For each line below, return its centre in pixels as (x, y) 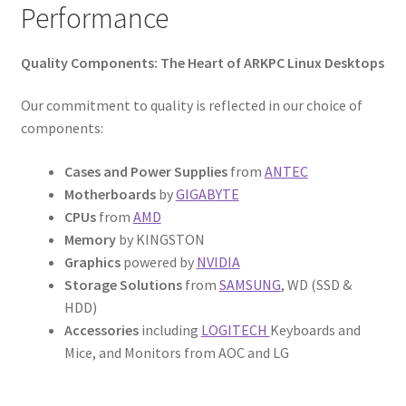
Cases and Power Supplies (145, 171)
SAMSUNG (250, 284)
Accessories (101, 329)
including (169, 329)
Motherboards (110, 193)
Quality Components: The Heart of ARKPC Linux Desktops (202, 62)
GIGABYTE (207, 193)
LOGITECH (235, 329)
